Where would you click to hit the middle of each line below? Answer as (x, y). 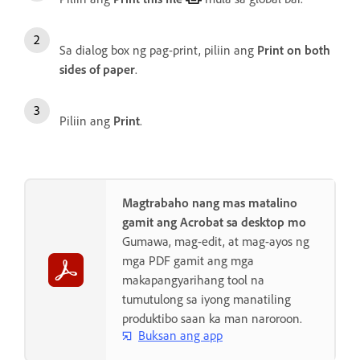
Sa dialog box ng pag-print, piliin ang (158, 49)
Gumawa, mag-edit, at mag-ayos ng (216, 241)
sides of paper (97, 69)
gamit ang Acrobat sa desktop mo (214, 221)
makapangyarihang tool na (193, 279)
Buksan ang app (180, 335)
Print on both (294, 49)
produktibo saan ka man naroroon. (212, 318)
